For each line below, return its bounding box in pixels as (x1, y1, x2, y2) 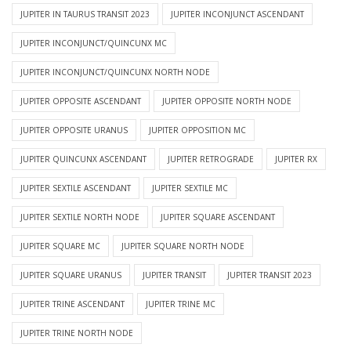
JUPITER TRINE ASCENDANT (20, 299, 125, 310)
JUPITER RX (275, 154, 317, 165)
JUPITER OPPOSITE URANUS (20, 125, 128, 136)
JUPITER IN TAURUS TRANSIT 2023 (20, 9, 150, 20)
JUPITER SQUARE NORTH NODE (121, 241, 244, 252)
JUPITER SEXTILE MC (152, 183, 228, 194)
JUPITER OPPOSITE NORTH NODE (162, 96, 291, 107)
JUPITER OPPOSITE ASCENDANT (20, 96, 141, 107)
